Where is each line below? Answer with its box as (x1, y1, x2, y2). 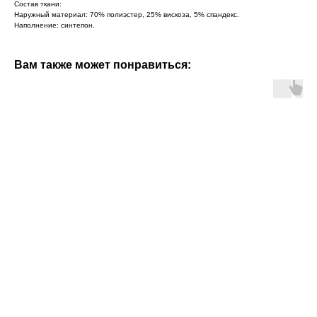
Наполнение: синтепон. (14, 21, 95, 29)
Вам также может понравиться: (14, 58, 191, 71)
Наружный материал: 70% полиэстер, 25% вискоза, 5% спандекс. (14, 10, 239, 18)
